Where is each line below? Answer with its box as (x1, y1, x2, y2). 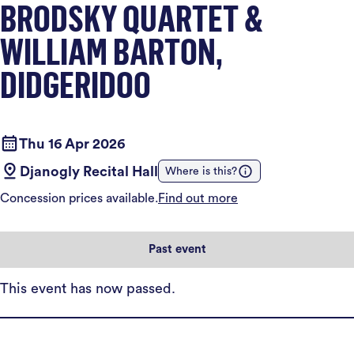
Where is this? (165, 165, 237, 177)
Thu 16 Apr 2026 (19, 136, 125, 151)
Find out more (158, 192, 238, 205)
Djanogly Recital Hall (20, 164, 158, 179)
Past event (148, 243, 206, 255)
